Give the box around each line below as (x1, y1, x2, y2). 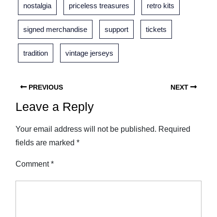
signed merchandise (23, 25, 87, 33)
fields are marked (15, 139, 77, 147)
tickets (146, 25, 167, 33)
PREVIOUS (27, 83, 63, 91)
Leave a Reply (15, 100, 94, 113)
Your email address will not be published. (15, 125, 156, 133)
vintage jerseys (65, 49, 113, 57)
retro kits (147, 1, 174, 10)
